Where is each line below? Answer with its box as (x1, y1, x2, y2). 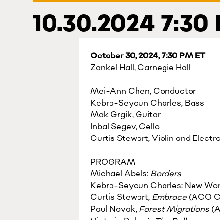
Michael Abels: (90, 168, 150, 179)
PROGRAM (90, 157, 135, 167)
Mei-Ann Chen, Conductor (90, 86, 196, 97)
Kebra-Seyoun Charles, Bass (90, 98, 204, 109)
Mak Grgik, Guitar (90, 110, 161, 120)
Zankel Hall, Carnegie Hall (90, 62, 191, 73)
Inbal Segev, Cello (90, 121, 160, 132)
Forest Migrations (139, 204, 211, 215)
